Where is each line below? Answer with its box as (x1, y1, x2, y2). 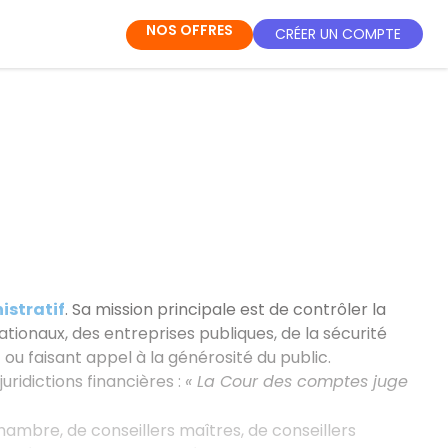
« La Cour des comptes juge (184, 369, 408, 393)
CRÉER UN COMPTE (275, 23, 401, 44)
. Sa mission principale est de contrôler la (64, 297, 386, 321)
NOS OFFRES (146, 20, 233, 40)
